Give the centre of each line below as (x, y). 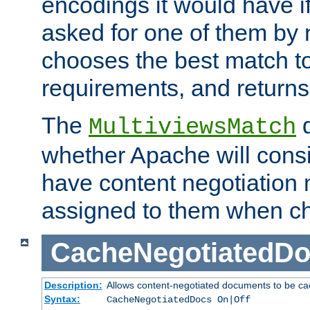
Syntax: (62, 299)
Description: (73, 285)
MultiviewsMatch (192, 128)
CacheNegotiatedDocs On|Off (178, 299)
